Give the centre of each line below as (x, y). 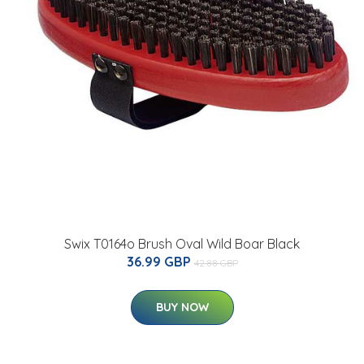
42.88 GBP (216, 263)
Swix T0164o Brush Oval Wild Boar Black (182, 244)
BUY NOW (182, 308)
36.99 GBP (160, 262)
